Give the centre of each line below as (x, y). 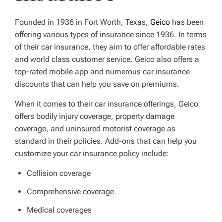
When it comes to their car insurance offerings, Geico (107, 104)
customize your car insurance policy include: (92, 153)
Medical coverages (59, 210)
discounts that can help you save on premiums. (97, 84)
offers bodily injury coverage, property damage (95, 116)
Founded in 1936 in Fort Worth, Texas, (83, 22)
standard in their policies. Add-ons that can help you (106, 141)
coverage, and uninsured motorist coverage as (95, 129)
